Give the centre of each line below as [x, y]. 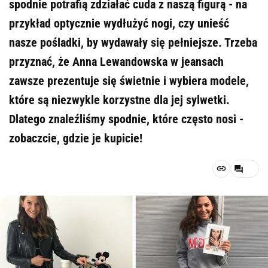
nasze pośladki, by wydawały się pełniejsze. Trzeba [133, 42]
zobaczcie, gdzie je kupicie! [76, 138]
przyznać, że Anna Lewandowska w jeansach [116, 62]
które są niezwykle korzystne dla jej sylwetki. [119, 100]
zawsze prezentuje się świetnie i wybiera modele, [129, 81]
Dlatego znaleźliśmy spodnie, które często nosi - [126, 119]
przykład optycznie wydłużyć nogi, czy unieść [119, 23]
